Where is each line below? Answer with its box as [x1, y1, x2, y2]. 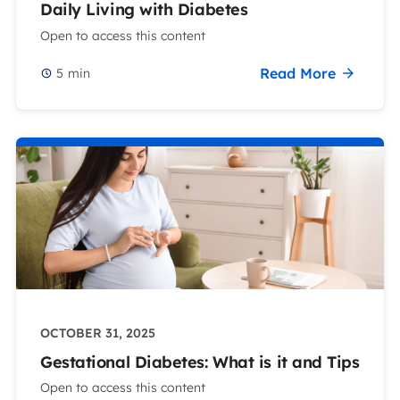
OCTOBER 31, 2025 [40, 325, 155, 342]
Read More [260, 63, 336, 82]
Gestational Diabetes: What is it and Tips [40, 351, 360, 372]
